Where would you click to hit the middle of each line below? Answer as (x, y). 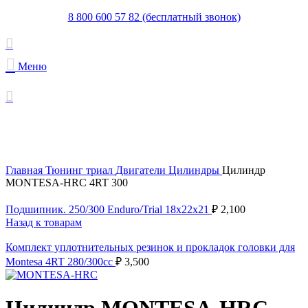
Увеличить (30, 158)
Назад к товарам (44, 222)
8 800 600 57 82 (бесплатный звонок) (154, 17)
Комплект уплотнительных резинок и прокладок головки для (150, 247)
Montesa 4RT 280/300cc (60, 262)
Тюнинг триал (80, 170)
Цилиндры (195, 170)
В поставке (32, 111)
